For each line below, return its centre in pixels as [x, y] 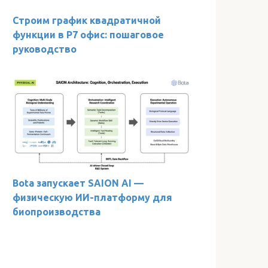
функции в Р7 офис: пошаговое [88, 34]
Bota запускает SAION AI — [78, 183]
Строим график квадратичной [87, 20]
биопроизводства [57, 211]
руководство [45, 49]
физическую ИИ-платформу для [92, 197]
